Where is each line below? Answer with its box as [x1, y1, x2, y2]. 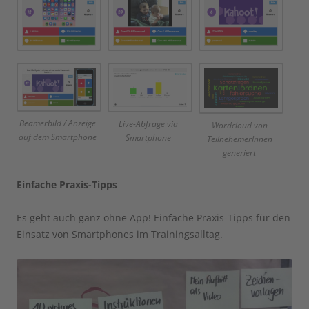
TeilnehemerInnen [206, 132, 272, 145]
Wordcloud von [211, 119, 268, 131]
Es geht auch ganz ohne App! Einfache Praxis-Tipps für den [17, 210, 290, 224]
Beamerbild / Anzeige [19, 117, 96, 130]
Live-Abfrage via [119, 117, 179, 130]
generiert [223, 146, 257, 159]
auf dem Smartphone [18, 131, 97, 143]
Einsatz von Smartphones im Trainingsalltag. [17, 227, 223, 241]
